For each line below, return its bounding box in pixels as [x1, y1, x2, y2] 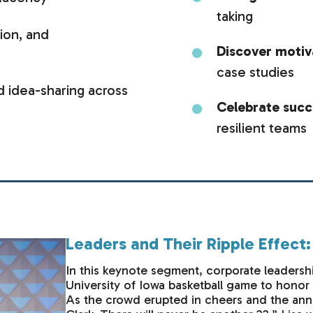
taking [217, 8, 253, 25]
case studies [217, 64, 294, 81]
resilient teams [217, 119, 307, 137]
